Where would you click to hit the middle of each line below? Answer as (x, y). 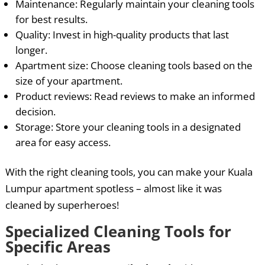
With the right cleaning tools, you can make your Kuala (129, 172)
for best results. (51, 20)
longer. (31, 50)
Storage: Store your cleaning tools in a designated (128, 127)
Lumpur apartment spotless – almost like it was (113, 189)
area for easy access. (63, 143)
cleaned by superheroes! (62, 205)
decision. (35, 112)
